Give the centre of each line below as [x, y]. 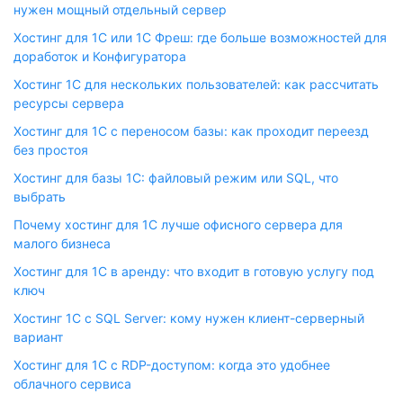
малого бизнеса [62, 243]
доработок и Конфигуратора [100, 56]
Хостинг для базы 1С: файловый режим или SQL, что [176, 178]
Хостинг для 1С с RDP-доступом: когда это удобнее [172, 365]
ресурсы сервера [69, 103]
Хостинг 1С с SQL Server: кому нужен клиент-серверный [189, 318]
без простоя [51, 150]
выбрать [40, 197]
